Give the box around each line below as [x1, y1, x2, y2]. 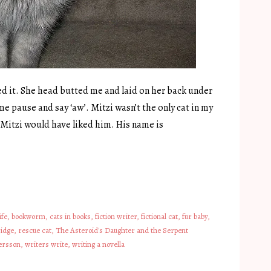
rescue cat [18, 225, 51, 235]
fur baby [182, 211, 207, 221]
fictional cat [141, 211, 178, 221]
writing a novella [72, 239, 125, 249]
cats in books [50, 211, 91, 221]
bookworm [11, 211, 45, 221]
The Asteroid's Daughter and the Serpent [56, 225, 188, 235]
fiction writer [95, 211, 137, 221]
